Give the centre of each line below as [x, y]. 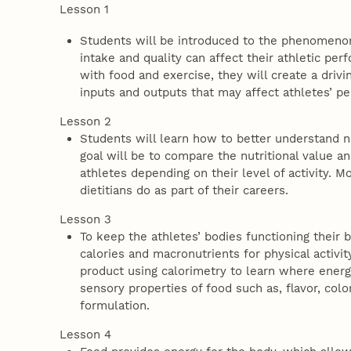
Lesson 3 [85, 219]
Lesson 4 [85, 334]
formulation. [117, 305]
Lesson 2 [85, 121]
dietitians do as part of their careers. [185, 190]
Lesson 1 [84, 9]
